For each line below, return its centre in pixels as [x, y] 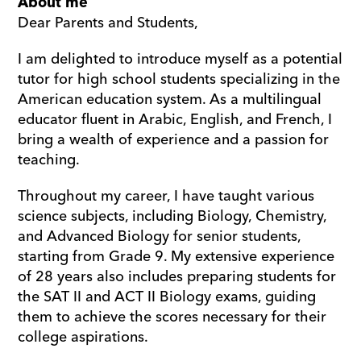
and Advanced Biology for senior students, [160, 237]
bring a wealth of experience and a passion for [174, 140]
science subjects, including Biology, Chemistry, [172, 216]
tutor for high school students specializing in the [179, 79]
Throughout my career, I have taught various [166, 196]
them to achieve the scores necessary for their [172, 317]
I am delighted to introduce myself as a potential [180, 59]
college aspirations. [83, 337]
